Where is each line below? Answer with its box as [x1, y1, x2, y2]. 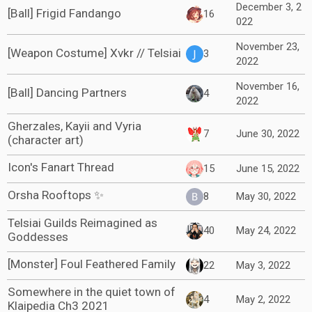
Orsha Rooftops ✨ [8, 188, 104, 202]
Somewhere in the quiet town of [8, 285, 175, 299]
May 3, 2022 [236, 259, 290, 272]
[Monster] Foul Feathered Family [8, 257, 175, 271]
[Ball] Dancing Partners [8, 86, 127, 100]
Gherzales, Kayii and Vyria [8, 119, 141, 133]
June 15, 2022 [236, 162, 299, 175]
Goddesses [8, 230, 68, 244]
